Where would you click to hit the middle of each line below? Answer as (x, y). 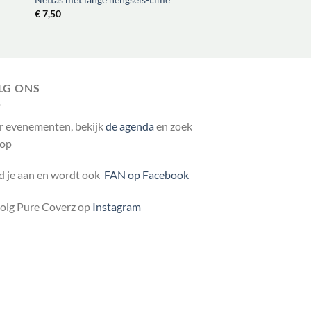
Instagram (117, 207)
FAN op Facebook (144, 175)
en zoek (174, 126)
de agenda (131, 126)
